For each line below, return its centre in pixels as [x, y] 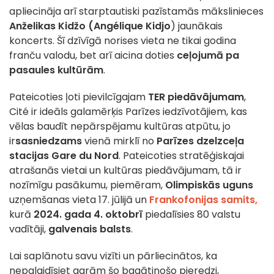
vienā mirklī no [119, 141]
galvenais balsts [90, 229]
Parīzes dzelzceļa [199, 141]
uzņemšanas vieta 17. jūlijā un [79, 200]
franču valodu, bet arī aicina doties [93, 56]
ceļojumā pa [208, 56]
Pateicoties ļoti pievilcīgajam [79, 97]
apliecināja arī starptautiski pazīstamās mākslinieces [136, 12]
